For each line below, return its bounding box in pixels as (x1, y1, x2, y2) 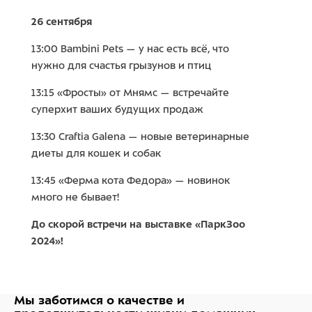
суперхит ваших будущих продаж (31, 104, 206, 115)
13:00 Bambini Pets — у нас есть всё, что (31, 43, 229, 54)
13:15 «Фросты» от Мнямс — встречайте (31, 87, 229, 98)
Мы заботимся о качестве (14, 294, 173, 306)
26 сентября (31, 16, 92, 27)
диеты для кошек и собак (31, 148, 161, 159)
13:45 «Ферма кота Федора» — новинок (31, 175, 230, 186)
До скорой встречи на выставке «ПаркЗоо (31, 219, 245, 230)
